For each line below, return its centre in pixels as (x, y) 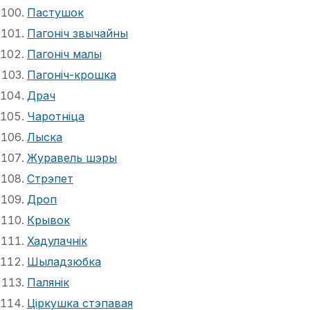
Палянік (48, 282)
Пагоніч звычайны (77, 33)
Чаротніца (56, 116)
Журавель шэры (72, 157)
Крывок (48, 220)
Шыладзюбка (64, 261)
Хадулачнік (57, 240)
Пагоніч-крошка (72, 74)
